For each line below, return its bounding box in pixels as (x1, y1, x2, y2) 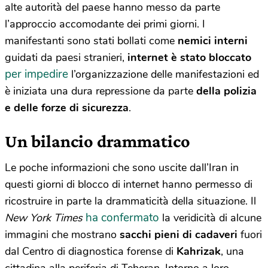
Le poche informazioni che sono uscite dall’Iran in (5, 160, 239, 175)
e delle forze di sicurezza (5, 100, 129, 115)
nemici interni (178, 33, 248, 48)
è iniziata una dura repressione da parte (5, 83, 196, 98)
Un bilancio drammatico (5, 130, 190, 151)
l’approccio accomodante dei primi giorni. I (5, 16, 205, 31)
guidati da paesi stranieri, (5, 50, 127, 65)
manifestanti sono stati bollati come (5, 33, 178, 48)
